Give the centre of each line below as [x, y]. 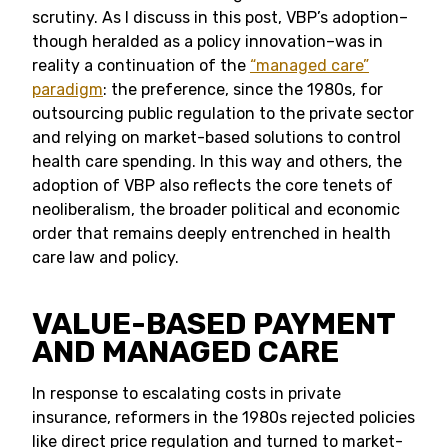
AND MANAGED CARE [185, 352]
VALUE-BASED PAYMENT [213, 324]
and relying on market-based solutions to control [216, 137]
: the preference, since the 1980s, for [243, 89]
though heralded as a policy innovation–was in [207, 41]
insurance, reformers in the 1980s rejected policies [223, 417]
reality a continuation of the [141, 65]
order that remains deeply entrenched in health [211, 233]
